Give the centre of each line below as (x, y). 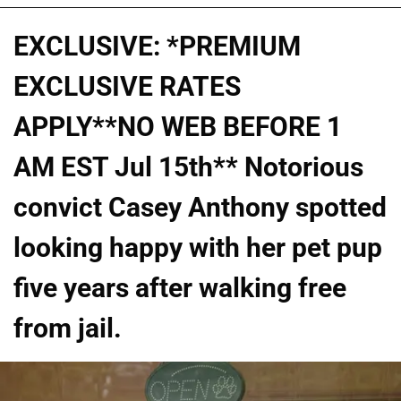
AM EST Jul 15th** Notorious (188, 167)
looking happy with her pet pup (198, 248)
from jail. (68, 328)
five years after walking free (180, 288)
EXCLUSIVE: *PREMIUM (157, 47)
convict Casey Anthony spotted (200, 208)
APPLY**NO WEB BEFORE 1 (178, 127)
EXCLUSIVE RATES (127, 87)
